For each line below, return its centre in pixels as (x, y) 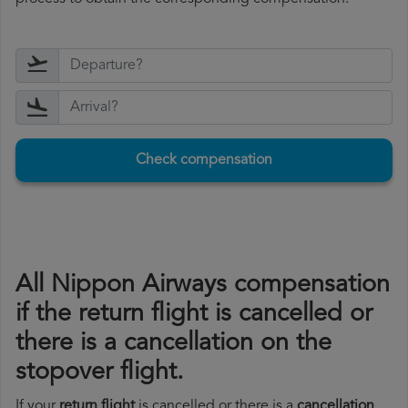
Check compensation (204, 161)
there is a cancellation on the (173, 344)
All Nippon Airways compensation (203, 286)
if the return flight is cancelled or (194, 315)
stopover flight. (100, 373)
